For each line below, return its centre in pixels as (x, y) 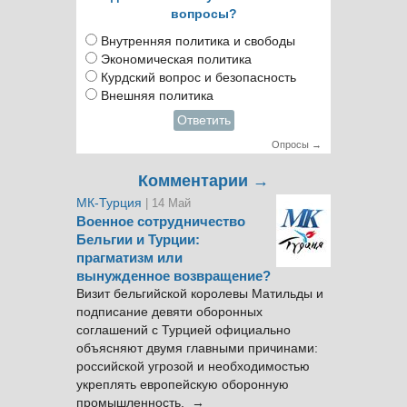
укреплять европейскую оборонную (183, 385)
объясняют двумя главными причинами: (197, 348)
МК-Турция (111, 203)
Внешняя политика (157, 96)
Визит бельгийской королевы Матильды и (200, 294)
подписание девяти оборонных (169, 312)
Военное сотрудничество (161, 222)
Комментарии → (203, 181)
